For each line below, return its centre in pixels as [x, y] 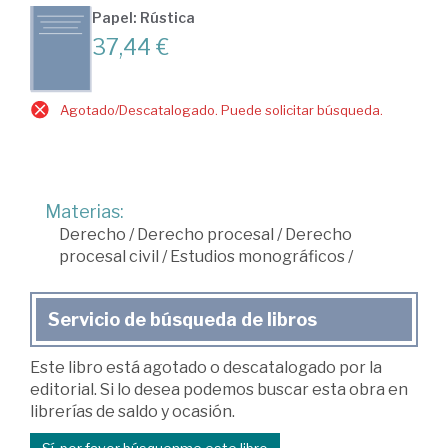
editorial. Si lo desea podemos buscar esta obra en [219, 390]
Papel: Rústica [143, 18]
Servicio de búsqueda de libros [182, 320]
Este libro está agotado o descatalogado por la [206, 368]
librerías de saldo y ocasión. [132, 412]
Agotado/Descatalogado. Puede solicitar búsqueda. [221, 110]
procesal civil [109, 257]
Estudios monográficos [257, 257]
